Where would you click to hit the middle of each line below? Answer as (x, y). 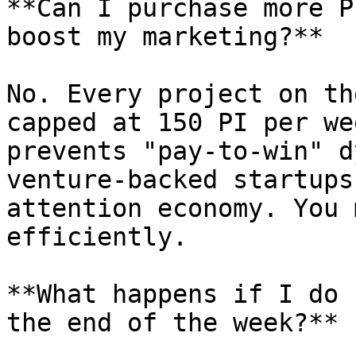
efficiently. (97, 237)
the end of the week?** (172, 323)
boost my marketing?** (165, 37)
